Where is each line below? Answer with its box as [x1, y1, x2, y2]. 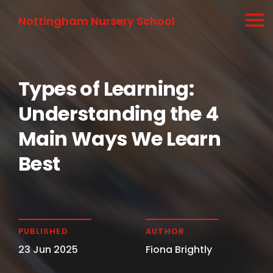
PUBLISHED [18, 225, 68, 237]
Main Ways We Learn [18, 125, 221, 152]
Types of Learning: [18, 75, 194, 102]
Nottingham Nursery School [18, 13, 175, 29]
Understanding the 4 [18, 100, 219, 127]
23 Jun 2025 [18, 243, 78, 257]
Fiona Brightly [146, 243, 212, 257]
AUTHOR [146, 225, 185, 237]
